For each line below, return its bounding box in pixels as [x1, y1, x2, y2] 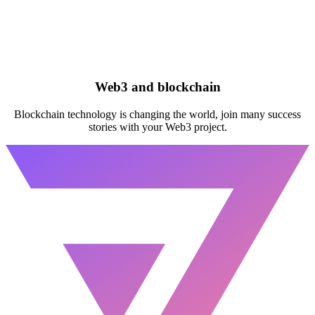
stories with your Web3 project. [88, 121, 227, 134]
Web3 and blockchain [94, 79, 221, 95]
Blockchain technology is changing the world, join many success [14, 108, 301, 121]
